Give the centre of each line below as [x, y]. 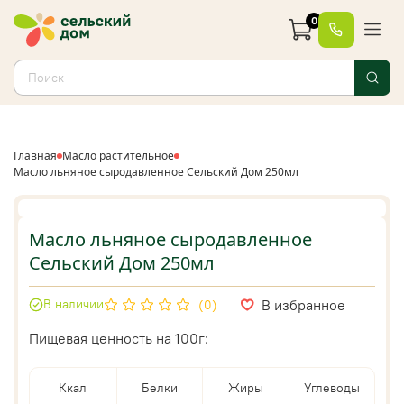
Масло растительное [118, 155]
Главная [35, 155]
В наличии [73, 304]
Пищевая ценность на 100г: [119, 338]
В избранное [303, 304]
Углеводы [331, 387]
